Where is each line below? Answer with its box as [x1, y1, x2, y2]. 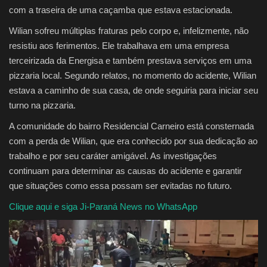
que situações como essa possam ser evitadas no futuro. [9, 181, 232, 191]
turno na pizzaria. [9, 100, 76, 111]
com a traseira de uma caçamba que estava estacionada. [9, 5, 232, 15]
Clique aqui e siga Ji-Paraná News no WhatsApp [9, 201, 197, 212]
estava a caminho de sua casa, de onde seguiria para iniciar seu [9, 85, 258, 96]
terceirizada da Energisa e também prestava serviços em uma [9, 55, 252, 66]
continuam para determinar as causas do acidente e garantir [9, 166, 242, 176]
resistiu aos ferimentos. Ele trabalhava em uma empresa [9, 41, 229, 51]
